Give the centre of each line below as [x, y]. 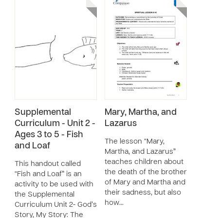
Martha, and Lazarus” [140, 152]
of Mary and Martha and [145, 182]
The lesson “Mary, [135, 142]
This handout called [48, 164]
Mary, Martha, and [141, 113]
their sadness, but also [143, 193]
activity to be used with [54, 184]
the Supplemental [45, 195]
